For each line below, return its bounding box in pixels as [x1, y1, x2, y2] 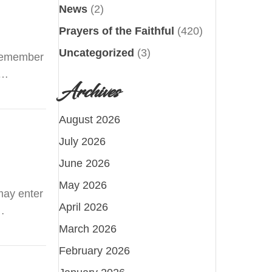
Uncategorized [59, 46, 135, 59]
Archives [59, 77, 120, 107]
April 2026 [59, 200, 109, 213]
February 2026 [59, 244, 131, 257]
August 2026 [59, 113, 121, 126]
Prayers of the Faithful [59, 24, 175, 37]
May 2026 [59, 178, 107, 191]
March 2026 [59, 222, 117, 235]
